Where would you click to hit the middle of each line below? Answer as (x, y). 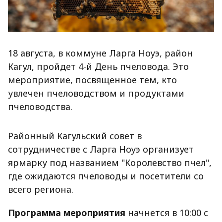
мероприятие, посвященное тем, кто (92, 80)
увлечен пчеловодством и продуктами (96, 93)
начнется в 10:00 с (168, 213)
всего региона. (41, 190)
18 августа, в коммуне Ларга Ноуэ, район (100, 53)
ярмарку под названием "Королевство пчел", (110, 163)
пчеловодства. (40, 107)
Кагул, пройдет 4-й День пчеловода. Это (98, 67)
